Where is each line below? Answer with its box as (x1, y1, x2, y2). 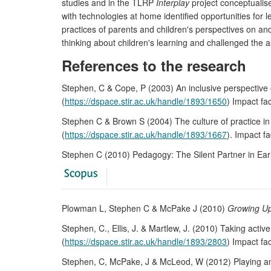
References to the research (62, 55, 246, 76)
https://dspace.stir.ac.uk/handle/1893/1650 (65, 95, 227, 107)
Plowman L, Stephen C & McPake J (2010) (62, 202, 227, 214)
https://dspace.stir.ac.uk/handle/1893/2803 (65, 235, 227, 247)
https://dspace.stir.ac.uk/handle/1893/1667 (65, 128, 227, 140)
